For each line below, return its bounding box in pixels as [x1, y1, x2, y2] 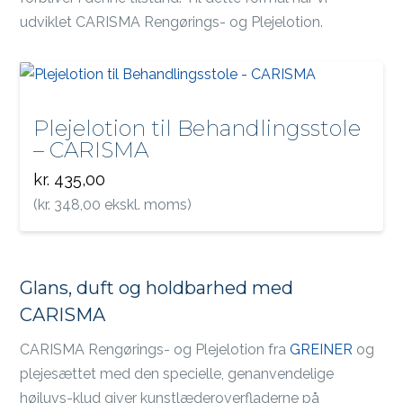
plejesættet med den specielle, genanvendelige [20, 365, 335, 383]
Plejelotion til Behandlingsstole [33, 115, 362, 142]
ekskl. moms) [101, 196, 193, 214]
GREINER [290, 341, 354, 359]
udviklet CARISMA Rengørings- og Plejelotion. [20, 13, 324, 31]
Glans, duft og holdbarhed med [20, 277, 294, 300]
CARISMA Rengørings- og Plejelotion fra [20, 341, 291, 359]
